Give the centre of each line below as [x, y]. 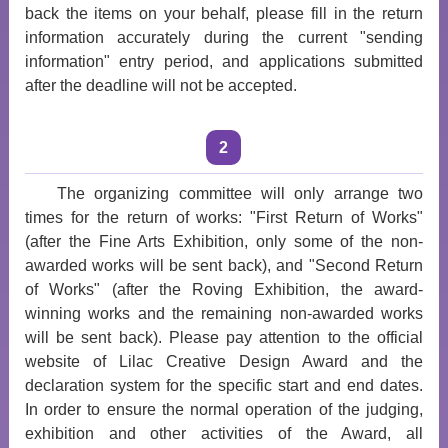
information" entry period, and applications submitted [224, 61]
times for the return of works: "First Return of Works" [224, 217]
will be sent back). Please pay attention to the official [224, 337]
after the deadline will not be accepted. [160, 85]
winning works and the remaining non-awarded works [224, 313]
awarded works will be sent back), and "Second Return [224, 265]
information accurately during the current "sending [224, 37]
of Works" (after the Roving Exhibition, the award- [224, 289]
